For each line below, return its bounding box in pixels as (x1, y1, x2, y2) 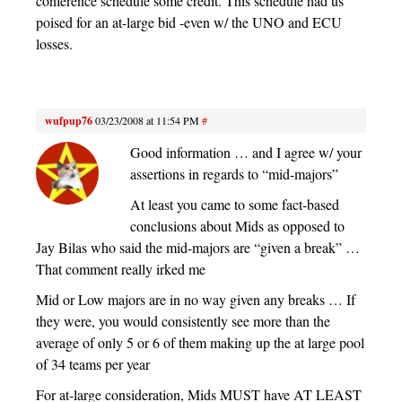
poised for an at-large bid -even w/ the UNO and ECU (36, 13, 342, 32)
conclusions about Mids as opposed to (130, 216, 345, 236)
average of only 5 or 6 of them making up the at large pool (36, 333, 364, 353)
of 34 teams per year (36, 354, 150, 374)
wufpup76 (45, 113, 92, 129)
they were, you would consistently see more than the (36, 311, 330, 331)
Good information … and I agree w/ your (130, 143, 362, 162)
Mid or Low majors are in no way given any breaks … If (36, 290, 355, 310)
